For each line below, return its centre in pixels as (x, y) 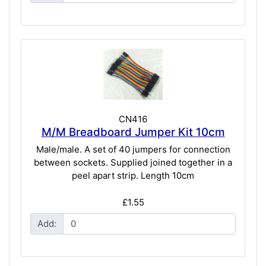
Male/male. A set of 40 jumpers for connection (133, 150)
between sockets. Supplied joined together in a (133, 163)
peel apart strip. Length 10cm (133, 176)
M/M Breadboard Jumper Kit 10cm (133, 132)
